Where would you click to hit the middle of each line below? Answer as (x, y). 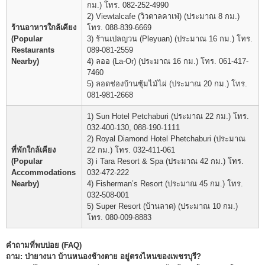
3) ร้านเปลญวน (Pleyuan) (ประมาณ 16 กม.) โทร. (170, 38)
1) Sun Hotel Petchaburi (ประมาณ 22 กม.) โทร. (168, 116)
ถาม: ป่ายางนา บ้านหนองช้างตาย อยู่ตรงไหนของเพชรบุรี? (104, 256)
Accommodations (43, 172)
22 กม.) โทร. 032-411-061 (131, 150)
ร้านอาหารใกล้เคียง (44, 27)
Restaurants (33, 50)
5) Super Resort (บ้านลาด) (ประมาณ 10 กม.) (162, 206)
